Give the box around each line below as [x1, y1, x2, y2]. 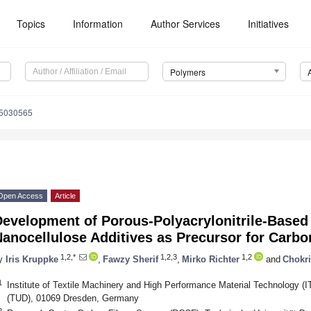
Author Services [151, 17, 221, 31]
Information [73, 17, 124, 31]
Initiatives [248, 17, 289, 31]
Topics [17, 17, 46, 31]
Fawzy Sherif [103, 253, 158, 264]
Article [55, 192, 76, 201]
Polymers [169, 66, 205, 78]
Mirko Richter [182, 253, 239, 264]
